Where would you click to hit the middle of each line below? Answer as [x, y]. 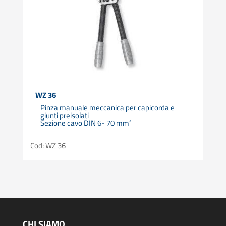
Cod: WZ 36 [48, 146]
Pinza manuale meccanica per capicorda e [107, 108]
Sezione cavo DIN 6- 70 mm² [86, 123]
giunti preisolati [64, 116]
